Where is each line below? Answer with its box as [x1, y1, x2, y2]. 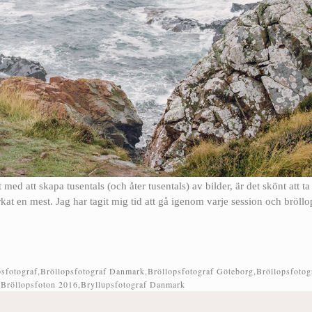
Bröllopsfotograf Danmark [40, 265, 145, 276]
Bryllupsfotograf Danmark [81, 278, 185, 290]
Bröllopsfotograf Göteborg [148, 265, 253, 276]
